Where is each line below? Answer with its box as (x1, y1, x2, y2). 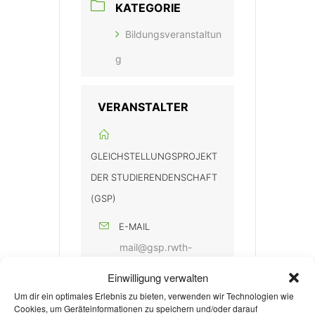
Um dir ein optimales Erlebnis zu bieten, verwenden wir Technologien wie (14, 290, 294, 302)
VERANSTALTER (98, 100, 188, 115)
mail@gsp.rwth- (120, 241, 192, 254)
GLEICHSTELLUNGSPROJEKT (91, 150, 217, 162)
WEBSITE (119, 291, 157, 303)
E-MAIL (119, 221, 150, 233)
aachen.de (120, 262, 168, 275)
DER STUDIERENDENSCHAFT (91, 172, 217, 184)
